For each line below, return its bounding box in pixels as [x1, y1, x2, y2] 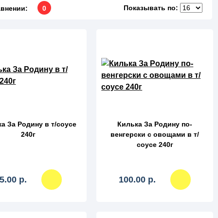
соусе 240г [136, 141, 173, 148]
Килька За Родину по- [117, 120, 193, 128]
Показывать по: [124, 4, 178, 12]
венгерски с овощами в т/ [110, 130, 200, 138]
